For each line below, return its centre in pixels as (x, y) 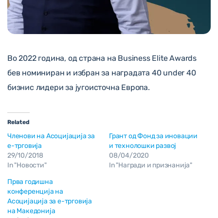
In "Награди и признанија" (151, 165)
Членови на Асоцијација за (51, 136)
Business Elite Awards (157, 58)
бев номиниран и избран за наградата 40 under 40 (102, 73)
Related (18, 122)
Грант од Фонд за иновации (153, 136)
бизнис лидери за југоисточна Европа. (79, 87)
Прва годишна (30, 182)
